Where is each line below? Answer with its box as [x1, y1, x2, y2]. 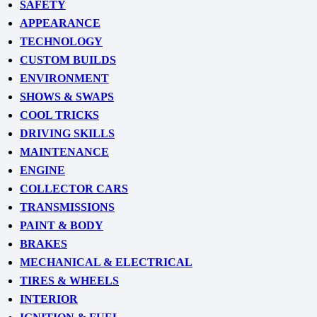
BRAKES [20, 238, 67, 250]
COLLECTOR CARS [20, 183, 128, 195]
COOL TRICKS [20, 109, 99, 121]
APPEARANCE [20, 17, 100, 29]
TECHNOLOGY [20, 35, 103, 47]
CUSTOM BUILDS [20, 54, 116, 66]
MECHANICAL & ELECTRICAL [20, 256, 192, 268]
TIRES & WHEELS [20, 275, 119, 287]
